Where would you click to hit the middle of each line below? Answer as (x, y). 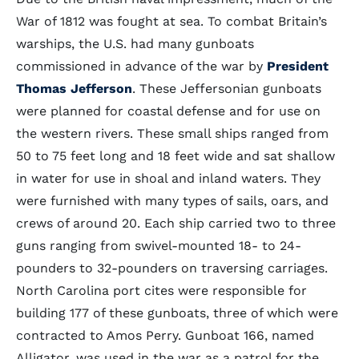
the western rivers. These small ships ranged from (172, 133)
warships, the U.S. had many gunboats (135, 44)
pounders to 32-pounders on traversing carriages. (172, 268)
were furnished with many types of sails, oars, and (172, 201)
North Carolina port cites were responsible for (161, 290)
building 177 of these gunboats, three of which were (177, 313)
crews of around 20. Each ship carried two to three (176, 223)
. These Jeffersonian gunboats (227, 89)
